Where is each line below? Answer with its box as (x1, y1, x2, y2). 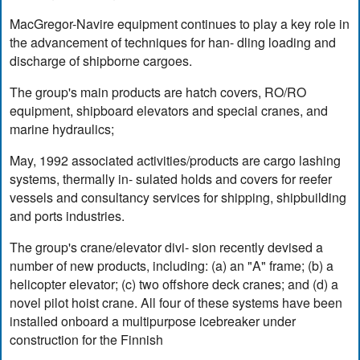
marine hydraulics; (10, 120, 115, 139)
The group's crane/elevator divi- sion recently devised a (10, 238, 324, 257)
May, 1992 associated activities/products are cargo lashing (10, 151, 342, 170)
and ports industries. (10, 207, 125, 226)
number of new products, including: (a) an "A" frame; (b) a (10, 256, 334, 276)
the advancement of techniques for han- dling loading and (10, 33, 337, 52)
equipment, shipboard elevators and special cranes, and (10, 101, 329, 121)
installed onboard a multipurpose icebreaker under (10, 312, 297, 331)
